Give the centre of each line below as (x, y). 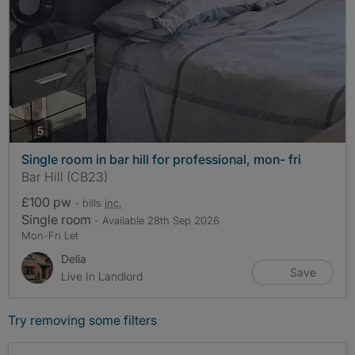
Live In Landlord (102, 276)
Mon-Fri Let (50, 235)
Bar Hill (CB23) (65, 176)
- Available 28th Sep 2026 (157, 220)
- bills (90, 202)
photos (60, 130)
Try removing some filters (82, 320)
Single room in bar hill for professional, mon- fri (161, 159)
